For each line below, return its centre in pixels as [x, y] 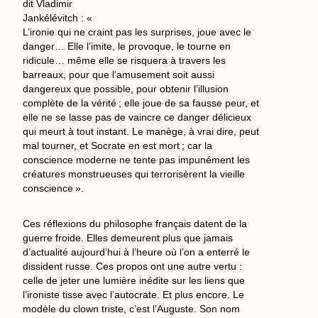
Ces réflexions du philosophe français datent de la [135, 224]
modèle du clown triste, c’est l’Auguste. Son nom [132, 309]
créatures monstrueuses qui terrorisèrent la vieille [134, 174]
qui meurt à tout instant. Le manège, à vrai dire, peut [141, 132]
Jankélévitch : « [59, 18]
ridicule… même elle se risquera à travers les [125, 61]
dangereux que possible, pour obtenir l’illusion [126, 89]
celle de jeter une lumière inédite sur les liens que [134, 281]
